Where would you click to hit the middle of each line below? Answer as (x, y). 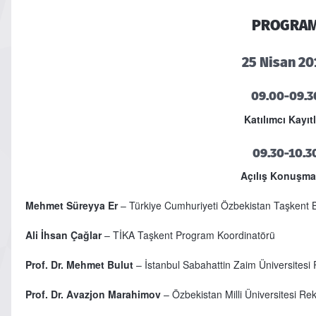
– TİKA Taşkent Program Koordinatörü (188, 235)
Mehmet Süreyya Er (71, 206)
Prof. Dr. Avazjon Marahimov (93, 294)
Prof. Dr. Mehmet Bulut (79, 265)
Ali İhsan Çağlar (63, 235)
